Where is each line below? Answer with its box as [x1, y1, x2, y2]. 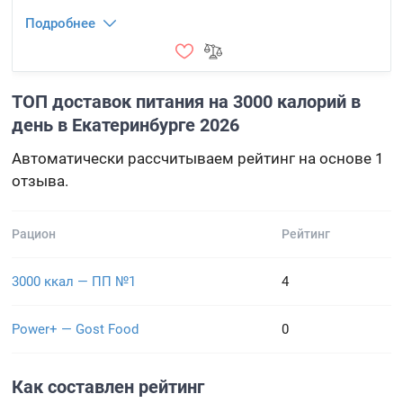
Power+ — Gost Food [12, 321, 139, 337]
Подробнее [25, 15, 96, 31]
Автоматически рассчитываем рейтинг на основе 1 [12, 149, 385, 167]
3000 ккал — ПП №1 [12, 273, 137, 290]
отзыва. [12, 172, 69, 190]
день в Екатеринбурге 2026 [12, 114, 240, 136]
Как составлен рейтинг [12, 376, 205, 398]
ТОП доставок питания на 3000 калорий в [12, 91, 362, 112]
